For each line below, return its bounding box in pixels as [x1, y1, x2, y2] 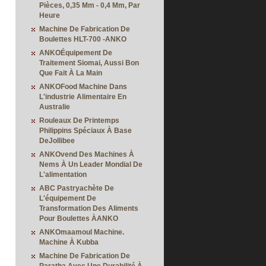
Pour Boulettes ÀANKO [39, 214, 118, 223]
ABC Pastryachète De [39, 184, 114, 192]
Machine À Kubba [39, 238, 99, 246]
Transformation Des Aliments [39, 204, 138, 213]
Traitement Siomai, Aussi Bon [39, 59, 139, 67]
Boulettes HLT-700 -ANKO [39, 35, 126, 43]
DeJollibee [39, 137, 75, 145]
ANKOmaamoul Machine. [39, 228, 124, 236]
